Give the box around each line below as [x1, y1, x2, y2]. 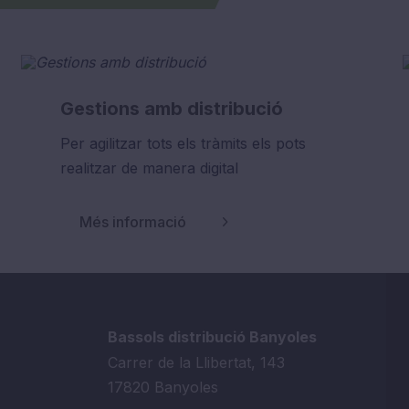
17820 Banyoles [107, 378, 218, 397]
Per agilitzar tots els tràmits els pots [60, 133, 306, 152]
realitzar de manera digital [60, 158, 238, 177]
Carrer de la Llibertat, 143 [107, 353, 285, 372]
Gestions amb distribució [60, 97, 283, 120]
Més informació [79, 213, 186, 232]
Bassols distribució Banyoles [107, 328, 317, 347]
